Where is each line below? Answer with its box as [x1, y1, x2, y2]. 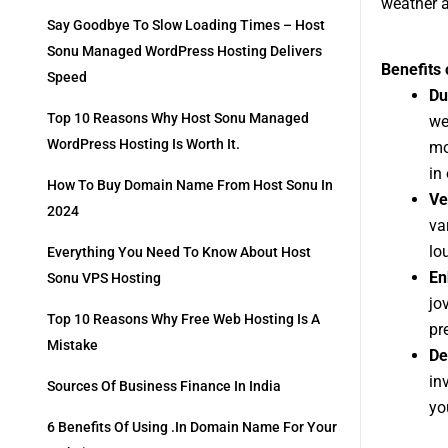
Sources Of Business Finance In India [47, 378, 281, 395]
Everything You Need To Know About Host [47, 244, 311, 261]
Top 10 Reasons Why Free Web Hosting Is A [47, 311, 320, 328]
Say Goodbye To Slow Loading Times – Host [47, 17, 325, 34]
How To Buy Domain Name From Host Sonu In [47, 177, 333, 194]
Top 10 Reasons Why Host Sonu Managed [47, 110, 309, 127]
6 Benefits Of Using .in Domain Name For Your [47, 419, 337, 436]
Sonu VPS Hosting [47, 270, 161, 287]
